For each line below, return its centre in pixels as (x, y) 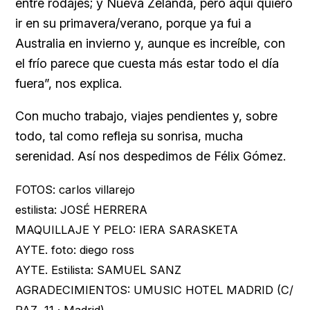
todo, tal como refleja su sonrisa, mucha (129, 136)
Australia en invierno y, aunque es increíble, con (150, 43)
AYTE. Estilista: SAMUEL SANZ (98, 270)
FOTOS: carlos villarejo (75, 189)
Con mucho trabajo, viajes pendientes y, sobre (146, 116)
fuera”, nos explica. (69, 83)
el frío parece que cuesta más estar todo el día (147, 63)
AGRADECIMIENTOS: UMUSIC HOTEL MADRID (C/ (154, 290)
